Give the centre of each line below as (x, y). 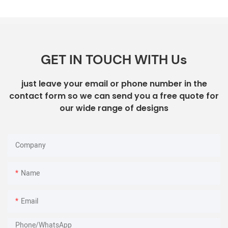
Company (31, 145)
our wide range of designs (114, 108)
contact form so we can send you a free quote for (114, 96)
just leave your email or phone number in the (114, 84)
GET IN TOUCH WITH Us (114, 60)
